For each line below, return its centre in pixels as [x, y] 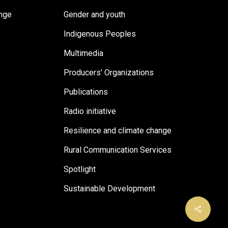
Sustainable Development [110, 189]
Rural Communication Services [118, 150]
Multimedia [84, 53]
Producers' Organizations [109, 73]
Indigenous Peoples [100, 34]
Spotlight [80, 169]
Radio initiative [90, 111]
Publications [86, 92]
